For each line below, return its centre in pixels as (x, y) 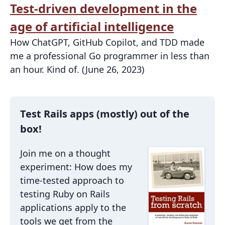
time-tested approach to (72, 180)
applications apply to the (73, 207)
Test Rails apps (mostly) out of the (105, 114)
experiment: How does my (76, 166)
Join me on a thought (65, 153)
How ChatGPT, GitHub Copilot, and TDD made (107, 42)
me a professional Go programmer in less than (110, 55)
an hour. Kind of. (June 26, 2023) (77, 69)
